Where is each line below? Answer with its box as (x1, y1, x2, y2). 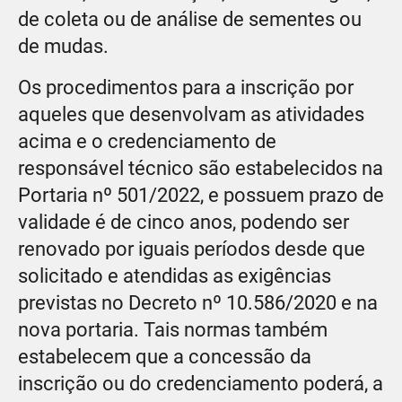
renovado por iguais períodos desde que (18, 237, 365, 260)
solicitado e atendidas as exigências (18, 264, 331, 287)
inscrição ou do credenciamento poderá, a (18, 371, 383, 395)
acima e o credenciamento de (18, 129, 276, 153)
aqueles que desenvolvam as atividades (18, 102, 364, 126)
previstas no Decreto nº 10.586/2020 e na (18, 291, 378, 314)
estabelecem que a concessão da (18, 345, 311, 368)
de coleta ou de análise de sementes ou (18, 7, 362, 31)
